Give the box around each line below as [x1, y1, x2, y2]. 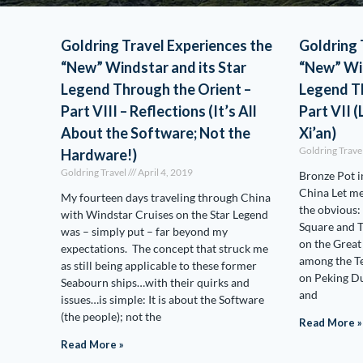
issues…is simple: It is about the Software [61, 293, 264, 306]
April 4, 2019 [136, 166, 193, 178]
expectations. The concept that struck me [61, 241, 268, 255]
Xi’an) [299, 124, 337, 142]
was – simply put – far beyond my [61, 224, 228, 238]
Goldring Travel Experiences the [61, 36, 272, 54]
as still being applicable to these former [61, 258, 257, 272]
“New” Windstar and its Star [61, 58, 246, 76]
